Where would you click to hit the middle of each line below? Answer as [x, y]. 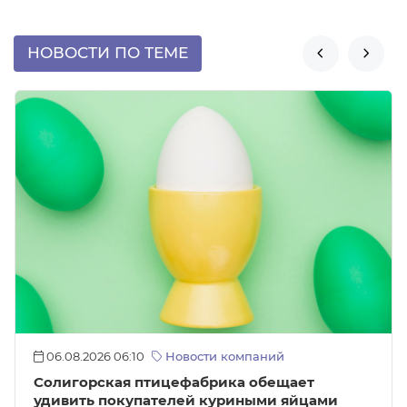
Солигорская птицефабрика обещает [174, 383]
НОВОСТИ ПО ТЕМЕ [108, 53]
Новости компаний [223, 357]
